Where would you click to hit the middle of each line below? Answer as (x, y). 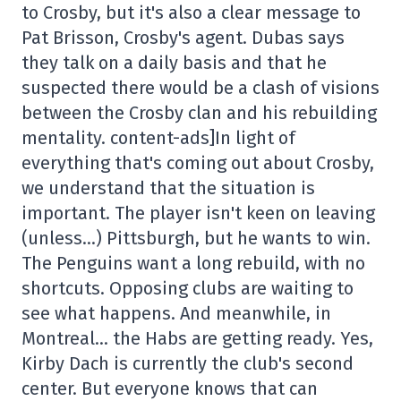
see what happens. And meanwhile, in (176, 313)
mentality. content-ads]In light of (158, 138)
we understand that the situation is (168, 188)
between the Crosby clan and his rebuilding (199, 113)
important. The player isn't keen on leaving (198, 213)
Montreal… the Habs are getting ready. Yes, (197, 338)
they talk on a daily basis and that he (174, 63)
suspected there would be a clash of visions (200, 88)
